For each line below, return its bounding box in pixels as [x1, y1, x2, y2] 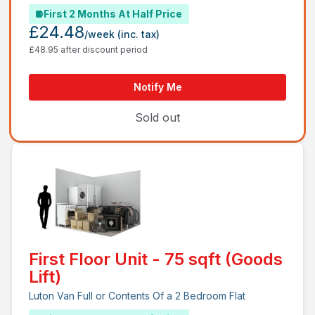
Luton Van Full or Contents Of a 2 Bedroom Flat [29, 290, 245, 302]
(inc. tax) [117, 28, 160, 40]
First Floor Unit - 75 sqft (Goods [29, 249, 283, 269]
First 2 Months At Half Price [44, 8, 182, 20]
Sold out [135, 110, 180, 124]
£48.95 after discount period [29, 44, 148, 55]
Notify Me [133, 81, 182, 93]
